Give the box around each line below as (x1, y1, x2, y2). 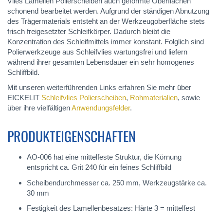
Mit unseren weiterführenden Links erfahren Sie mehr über (7, 83, 191, 92)
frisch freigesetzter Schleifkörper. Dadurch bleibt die (7, 27, 170, 36)
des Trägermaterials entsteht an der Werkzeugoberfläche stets (7, 17, 205, 25)
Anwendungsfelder (72, 104, 130, 112)
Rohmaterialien (130, 93, 178, 102)
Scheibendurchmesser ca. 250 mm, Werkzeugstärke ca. (27, 178, 207, 187)
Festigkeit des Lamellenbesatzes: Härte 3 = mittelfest (27, 204, 195, 213)
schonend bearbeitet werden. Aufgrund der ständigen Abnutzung (7, 6, 209, 15)
